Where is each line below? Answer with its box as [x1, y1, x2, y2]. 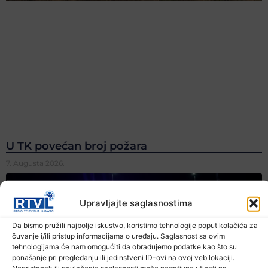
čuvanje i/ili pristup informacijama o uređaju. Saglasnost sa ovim [12, 231, 225, 240]
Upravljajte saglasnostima [79, 197, 193, 209]
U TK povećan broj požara [6, 139, 147, 153]
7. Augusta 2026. [6, 159, 65, 168]
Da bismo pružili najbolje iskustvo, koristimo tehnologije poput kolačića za [12, 220, 258, 230]
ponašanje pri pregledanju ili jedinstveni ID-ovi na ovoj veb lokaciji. [12, 252, 234, 262]
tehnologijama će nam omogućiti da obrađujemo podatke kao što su [12, 242, 237, 251]
